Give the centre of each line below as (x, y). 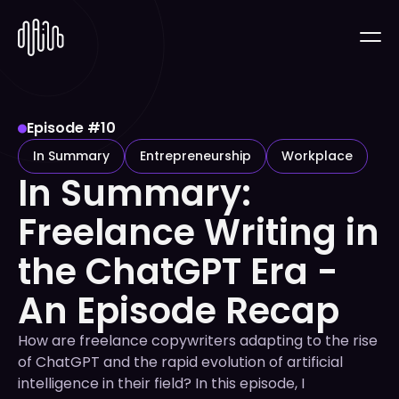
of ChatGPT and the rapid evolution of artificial (180, 362)
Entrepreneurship (195, 156)
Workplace (317, 156)
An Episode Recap (179, 311)
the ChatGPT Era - (178, 272)
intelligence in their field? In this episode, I (161, 383)
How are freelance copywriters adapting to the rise (198, 341)
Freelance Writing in (199, 232)
